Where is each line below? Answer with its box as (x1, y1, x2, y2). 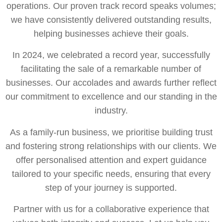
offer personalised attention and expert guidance (15, 155, 207, 165)
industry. (94, 106, 128, 116)
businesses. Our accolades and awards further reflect (5, 78, 217, 88)
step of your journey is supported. (45, 182, 177, 193)
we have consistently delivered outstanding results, (10, 14, 212, 25)
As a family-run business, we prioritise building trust (9, 127, 213, 137)
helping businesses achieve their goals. (33, 28, 189, 39)
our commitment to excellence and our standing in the (5, 92, 217, 102)
